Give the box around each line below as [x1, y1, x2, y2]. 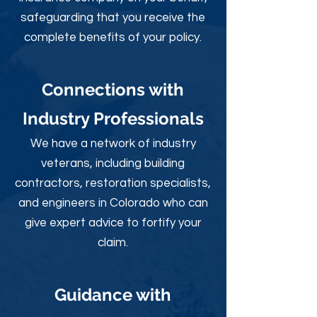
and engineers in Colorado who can [18, 197, 208, 209]
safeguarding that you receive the [21, 11, 205, 24]
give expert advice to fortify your [24, 217, 202, 229]
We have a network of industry [30, 137, 196, 150]
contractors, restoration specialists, [15, 177, 211, 190]
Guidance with [54, 284, 171, 305]
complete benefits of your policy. [24, 31, 202, 44]
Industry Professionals [22, 108, 204, 129]
